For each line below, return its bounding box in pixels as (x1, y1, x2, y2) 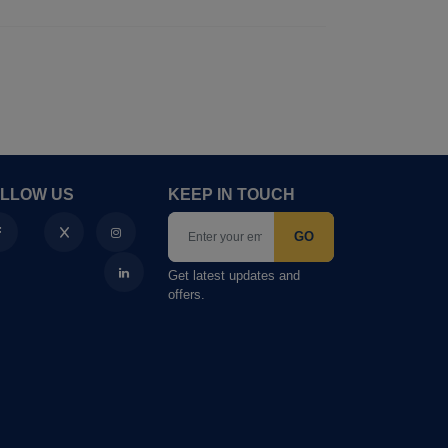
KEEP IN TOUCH (168, 186, 295, 203)
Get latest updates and (168, 268, 300, 283)
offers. (168, 287, 205, 302)
